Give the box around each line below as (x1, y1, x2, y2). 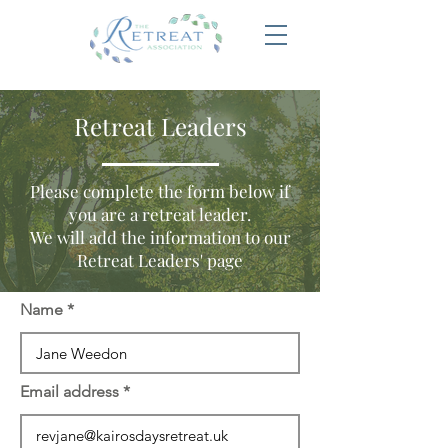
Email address (20, 382, 119, 401)
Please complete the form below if (30, 180, 290, 202)
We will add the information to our (29, 226, 291, 248)
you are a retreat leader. (69, 203, 251, 225)
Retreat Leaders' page (77, 249, 243, 271)
